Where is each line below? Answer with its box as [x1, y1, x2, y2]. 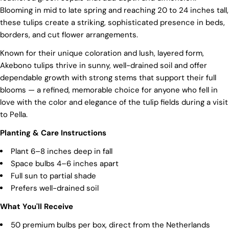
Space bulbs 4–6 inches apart [11, 158, 119, 169]
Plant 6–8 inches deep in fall [11, 146, 112, 157]
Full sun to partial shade [11, 171, 96, 181]
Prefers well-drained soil [11, 183, 99, 194]
